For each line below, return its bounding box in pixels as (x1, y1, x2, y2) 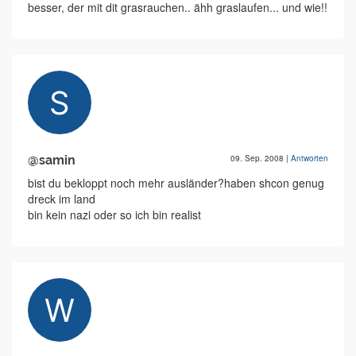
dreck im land (28, 191, 95, 207)
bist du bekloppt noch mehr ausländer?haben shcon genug (28, 175, 324, 192)
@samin (28, 153, 75, 168)
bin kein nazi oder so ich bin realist (28, 207, 201, 223)
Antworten (291, 153, 328, 164)
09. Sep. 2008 (230, 153, 286, 164)
